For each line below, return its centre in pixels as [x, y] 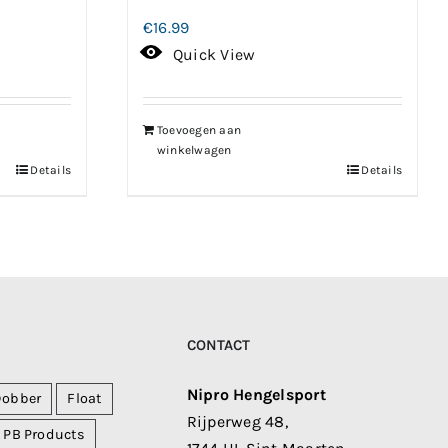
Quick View [214, 55]
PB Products [44, 435]
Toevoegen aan [199, 130]
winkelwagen [194, 150]
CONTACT [218, 345]
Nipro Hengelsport [256, 395]
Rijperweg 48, [237, 422]
